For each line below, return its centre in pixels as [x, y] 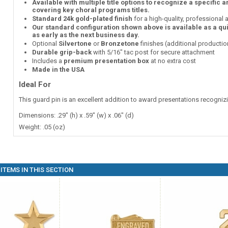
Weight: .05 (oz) [42, 127]
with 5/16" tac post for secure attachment [153, 52]
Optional [45, 44]
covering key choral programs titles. [91, 10]
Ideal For [35, 84]
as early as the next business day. [85, 35]
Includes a [48, 61]
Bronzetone [120, 44]
